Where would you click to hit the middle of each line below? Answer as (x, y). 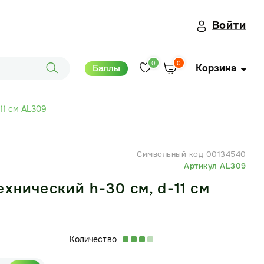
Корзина (216, 68)
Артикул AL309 (215, 166)
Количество (93, 239)
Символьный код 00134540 (192, 154)
